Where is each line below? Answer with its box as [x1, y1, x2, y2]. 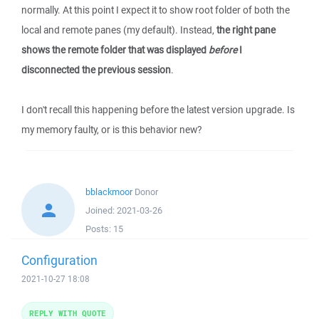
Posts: [85, 223, 113, 235]
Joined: [85, 204, 117, 216]
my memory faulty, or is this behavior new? [21, 123, 202, 136]
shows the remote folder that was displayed [21, 43, 209, 56]
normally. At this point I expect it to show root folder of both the [21, 4, 290, 16]
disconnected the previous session [21, 63, 171, 76]
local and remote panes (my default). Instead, [21, 23, 216, 36]
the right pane [216, 23, 276, 36]
